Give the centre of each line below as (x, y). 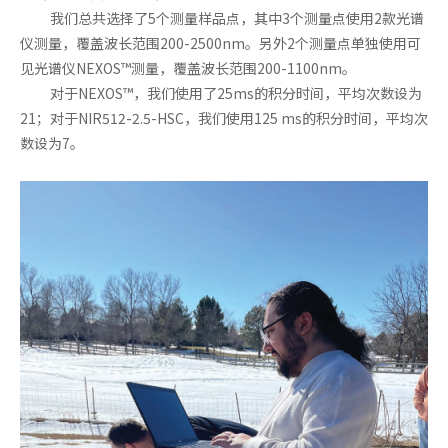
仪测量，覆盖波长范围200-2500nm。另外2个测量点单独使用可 (220, 43)
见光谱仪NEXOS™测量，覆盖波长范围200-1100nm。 (188, 68)
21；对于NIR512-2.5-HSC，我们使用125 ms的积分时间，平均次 (224, 118)
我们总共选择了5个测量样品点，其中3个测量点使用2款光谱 (236, 18)
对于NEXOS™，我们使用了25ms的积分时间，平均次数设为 (235, 93)
